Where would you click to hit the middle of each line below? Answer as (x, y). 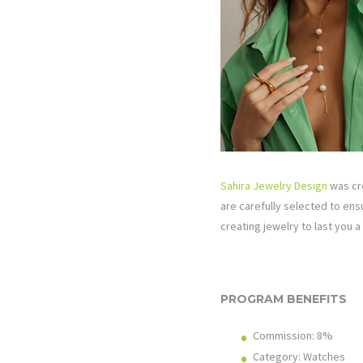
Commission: (285, 335)
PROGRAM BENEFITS (284, 299)
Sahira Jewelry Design (274, 185)
